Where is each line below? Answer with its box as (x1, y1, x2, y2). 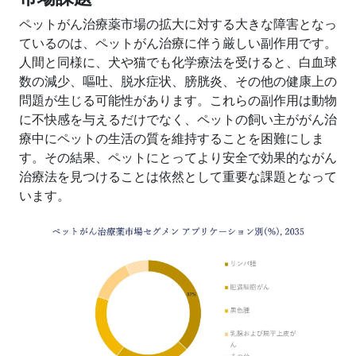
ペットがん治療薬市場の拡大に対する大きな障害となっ (19, 15, 337, 33)
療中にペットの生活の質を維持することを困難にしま (19, 130, 324, 147)
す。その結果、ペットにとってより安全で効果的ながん (19, 149, 337, 166)
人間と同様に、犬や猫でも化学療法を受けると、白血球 (19, 53, 337, 71)
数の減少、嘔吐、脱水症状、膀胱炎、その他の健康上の (19, 72, 337, 90)
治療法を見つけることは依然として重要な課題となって (19, 168, 337, 185)
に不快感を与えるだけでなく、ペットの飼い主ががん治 (19, 110, 337, 128)
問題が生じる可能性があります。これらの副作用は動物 (19, 91, 337, 109)
